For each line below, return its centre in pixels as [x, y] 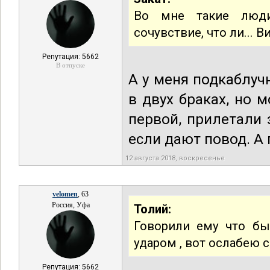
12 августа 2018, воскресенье [175, 158]
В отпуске [71, 65]
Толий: [152, 209]
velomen [65, 194]
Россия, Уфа [71, 205]
